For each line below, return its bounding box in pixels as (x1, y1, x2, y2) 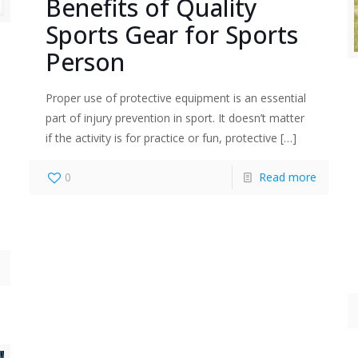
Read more (259, 169, 317, 185)
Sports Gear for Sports (45, 18, 298, 52)
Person (45, 46, 125, 79)
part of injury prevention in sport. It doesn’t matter (45, 110, 304, 126)
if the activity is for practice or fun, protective (45, 130, 277, 146)
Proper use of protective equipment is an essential (45, 90, 306, 106)
